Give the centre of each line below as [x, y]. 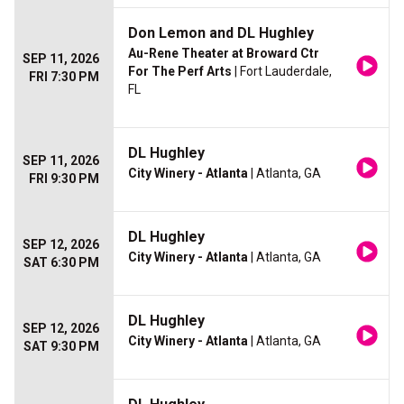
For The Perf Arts [180, 72]
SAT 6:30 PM [61, 263]
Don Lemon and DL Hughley [221, 33]
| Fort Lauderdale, [282, 72]
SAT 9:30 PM [61, 347]
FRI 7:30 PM [64, 77]
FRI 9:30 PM [64, 179]
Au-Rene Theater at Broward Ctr [224, 54]
